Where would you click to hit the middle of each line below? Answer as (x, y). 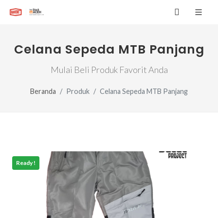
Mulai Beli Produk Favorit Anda (109, 70)
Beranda (43, 91)
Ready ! (26, 163)
